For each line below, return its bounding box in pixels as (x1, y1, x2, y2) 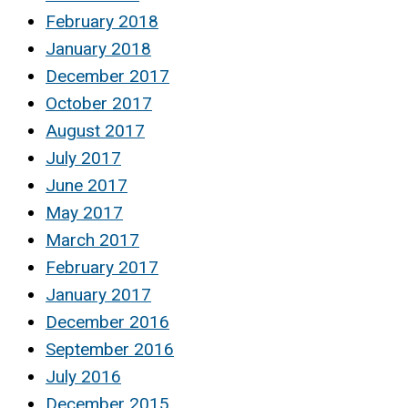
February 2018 (46, 11, 158, 33)
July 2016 (46, 366, 121, 388)
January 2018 (46, 38, 151, 60)
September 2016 (46, 339, 174, 361)
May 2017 (46, 202, 123, 224)
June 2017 (46, 175, 127, 197)
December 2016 (46, 311, 169, 333)
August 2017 (46, 120, 145, 142)
